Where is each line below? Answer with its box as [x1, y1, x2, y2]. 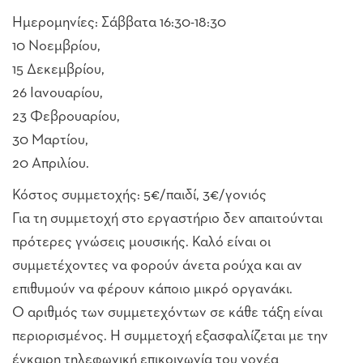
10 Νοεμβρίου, [12, 38, 100, 53]
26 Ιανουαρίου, [12, 85, 103, 100]
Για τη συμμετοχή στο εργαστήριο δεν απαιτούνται [12, 211, 322, 226]
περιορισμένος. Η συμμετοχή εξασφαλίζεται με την [12, 328, 328, 344]
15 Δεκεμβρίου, [12, 62, 105, 77]
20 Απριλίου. [12, 156, 89, 171]
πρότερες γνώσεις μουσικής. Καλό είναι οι [12, 234, 271, 250]
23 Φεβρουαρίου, [12, 109, 120, 124]
